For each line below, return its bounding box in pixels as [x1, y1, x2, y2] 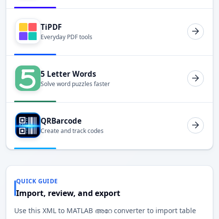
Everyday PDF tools [41, 33, 92, 42]
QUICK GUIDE [16, 177, 58, 186]
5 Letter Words [41, 68, 96, 79]
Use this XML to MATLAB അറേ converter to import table [14, 206, 196, 216]
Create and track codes [41, 127, 104, 135]
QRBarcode [41, 115, 82, 126]
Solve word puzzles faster [41, 80, 110, 88]
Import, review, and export [16, 188, 120, 199]
